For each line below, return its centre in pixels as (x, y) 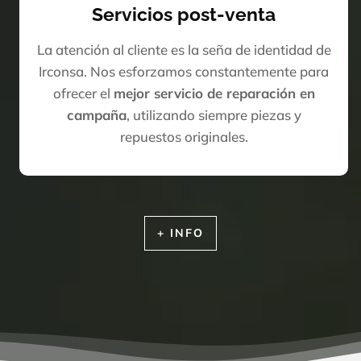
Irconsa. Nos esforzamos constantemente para (184, 72)
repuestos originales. (184, 137)
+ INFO (180, 233)
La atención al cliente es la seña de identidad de (184, 50)
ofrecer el (83, 93)
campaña (96, 115)
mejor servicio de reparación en (214, 93)
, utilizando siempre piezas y (214, 115)
